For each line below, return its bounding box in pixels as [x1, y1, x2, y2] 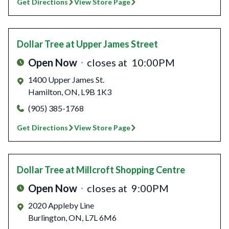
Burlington [28, 213, 65, 223]
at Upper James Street [65, 38, 158, 50]
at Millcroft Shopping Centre [65, 164, 185, 176]
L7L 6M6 [83, 213, 117, 223]
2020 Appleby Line [28, 200, 94, 211]
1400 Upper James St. [28, 75, 104, 85]
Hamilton [28, 87, 61, 97]
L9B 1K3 [79, 87, 111, 97]
